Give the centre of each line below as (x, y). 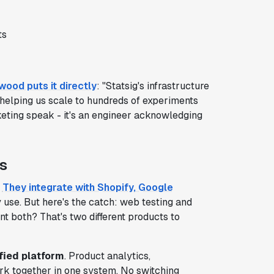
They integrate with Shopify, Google (87, 187)
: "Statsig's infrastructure (153, 86)
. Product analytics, (107, 256)
